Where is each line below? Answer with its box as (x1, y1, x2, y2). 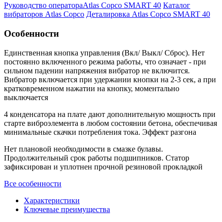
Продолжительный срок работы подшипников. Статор (4, 153, 189, 162)
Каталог (163, 1, 190, 10)
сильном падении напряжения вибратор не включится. (4, 66, 190, 75)
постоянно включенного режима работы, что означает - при (4, 57, 206, 66)
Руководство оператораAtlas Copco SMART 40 (4, 1, 161, 10)
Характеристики (24, 196, 80, 205)
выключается (4, 93, 48, 102)
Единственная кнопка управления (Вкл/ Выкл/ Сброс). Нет (4, 48, 205, 57)
